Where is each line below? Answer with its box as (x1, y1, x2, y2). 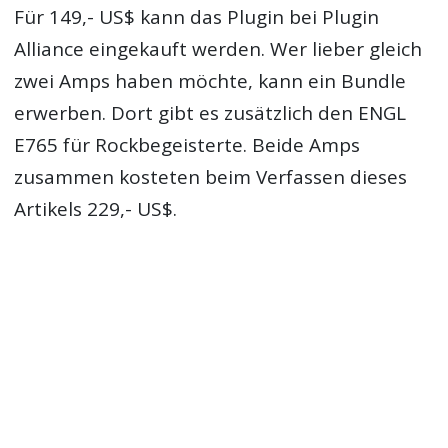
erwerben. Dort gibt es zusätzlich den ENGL (14, 99, 407, 126)
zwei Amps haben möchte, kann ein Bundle (14, 67, 407, 94)
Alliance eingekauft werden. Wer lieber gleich (14, 35, 423, 62)
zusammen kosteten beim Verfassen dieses (14, 163, 408, 190)
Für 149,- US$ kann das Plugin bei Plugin (14, 3, 380, 30)
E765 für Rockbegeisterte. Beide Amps (14, 131, 361, 158)
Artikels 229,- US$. (14, 195, 178, 222)
